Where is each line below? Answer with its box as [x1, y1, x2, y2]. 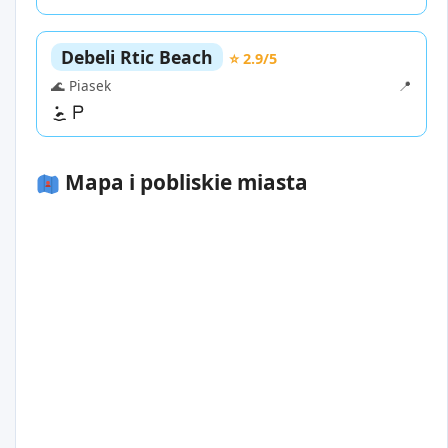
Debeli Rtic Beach [61, 45, 213, 70]
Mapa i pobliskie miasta [60, 168, 308, 197]
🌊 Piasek [51, 76, 111, 96]
